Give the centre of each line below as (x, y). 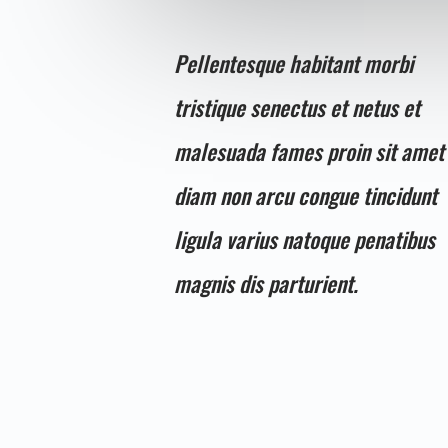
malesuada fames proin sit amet (309, 150)
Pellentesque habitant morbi (294, 62)
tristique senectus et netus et (297, 106)
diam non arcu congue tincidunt (306, 194)
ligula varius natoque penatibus (305, 238)
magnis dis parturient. (266, 282)
